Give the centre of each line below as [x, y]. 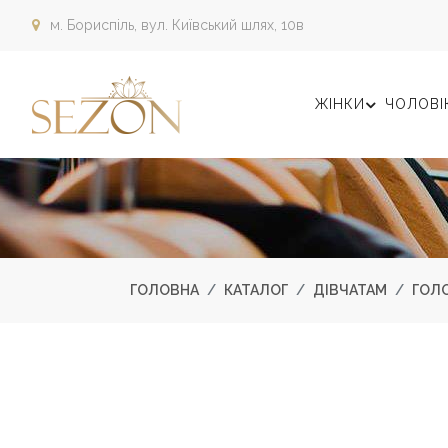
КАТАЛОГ [256, 290]
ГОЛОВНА [164, 290]
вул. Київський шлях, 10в [221, 25]
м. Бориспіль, [94, 25]
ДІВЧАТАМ [350, 290]
